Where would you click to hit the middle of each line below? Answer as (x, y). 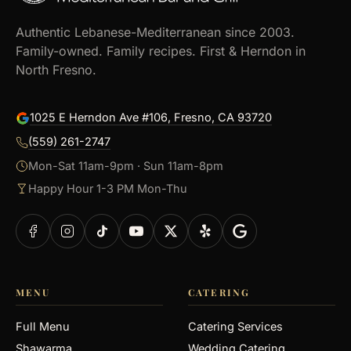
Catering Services (235, 326)
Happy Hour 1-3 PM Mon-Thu (108, 188)
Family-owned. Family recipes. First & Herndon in (161, 51)
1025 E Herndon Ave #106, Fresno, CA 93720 (151, 117)
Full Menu (43, 326)
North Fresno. (56, 70)
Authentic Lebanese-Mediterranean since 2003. (155, 32)
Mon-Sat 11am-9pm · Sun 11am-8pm (126, 166)
